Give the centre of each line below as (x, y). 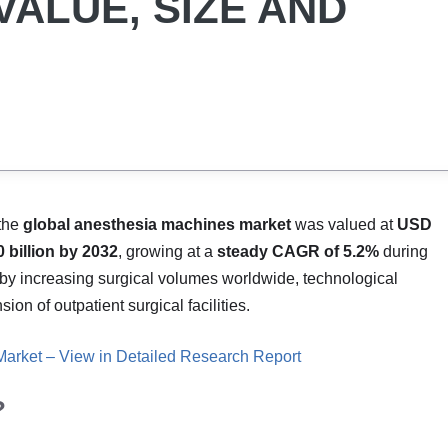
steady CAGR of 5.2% (298, 251)
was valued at (344, 224)
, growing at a (167, 251)
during (403, 251)
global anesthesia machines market (157, 224)
